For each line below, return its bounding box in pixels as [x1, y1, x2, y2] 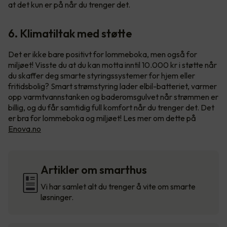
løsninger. [41, 192, 73, 203]
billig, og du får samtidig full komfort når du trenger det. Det [8, 102, 214, 113]
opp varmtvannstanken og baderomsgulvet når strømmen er [8, 92, 218, 102]
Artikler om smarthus [41, 163, 147, 177]
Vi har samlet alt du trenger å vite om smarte [41, 181, 196, 192]
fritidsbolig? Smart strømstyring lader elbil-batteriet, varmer [8, 81, 217, 92]
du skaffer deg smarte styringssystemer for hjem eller [8, 70, 195, 81]
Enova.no [8, 124, 41, 134]
